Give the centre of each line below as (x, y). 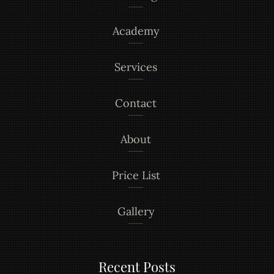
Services (136, 67)
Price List (136, 175)
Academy (136, 31)
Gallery (136, 211)
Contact (136, 103)
